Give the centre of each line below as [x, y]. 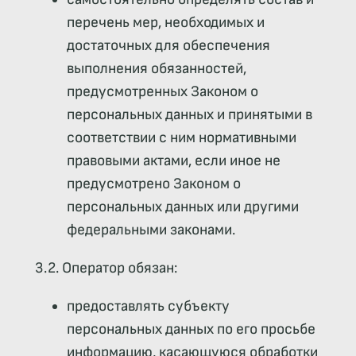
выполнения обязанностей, [156, 68]
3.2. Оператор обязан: [106, 268]
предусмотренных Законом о [162, 91]
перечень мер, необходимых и [165, 22]
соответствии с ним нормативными [181, 137]
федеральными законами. [151, 230]
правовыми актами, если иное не [173, 161]
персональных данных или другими [182, 207]
